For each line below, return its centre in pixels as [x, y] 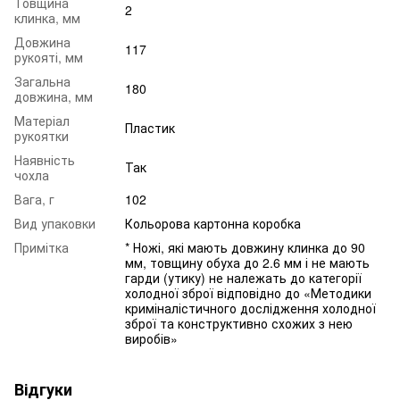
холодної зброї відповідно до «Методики [248, 292]
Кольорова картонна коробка [213, 223]
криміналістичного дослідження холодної [250, 308]
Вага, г [34, 199]
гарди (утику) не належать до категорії [243, 277]
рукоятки [42, 135]
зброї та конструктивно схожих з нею [239, 323]
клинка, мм [47, 17]
